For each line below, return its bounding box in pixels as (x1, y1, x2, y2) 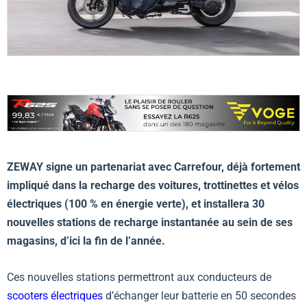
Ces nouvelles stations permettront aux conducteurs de (7, 270, 271, 284)
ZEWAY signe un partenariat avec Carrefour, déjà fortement (7, 160, 300, 174)
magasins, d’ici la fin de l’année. (7, 234, 165, 248)
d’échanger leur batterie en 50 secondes (103, 288, 296, 302)
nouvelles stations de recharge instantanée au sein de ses (7, 216, 293, 230)
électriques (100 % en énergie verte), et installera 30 (7, 197, 265, 211)
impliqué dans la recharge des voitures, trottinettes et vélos (7, 179, 299, 193)
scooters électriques (7, 288, 103, 302)
